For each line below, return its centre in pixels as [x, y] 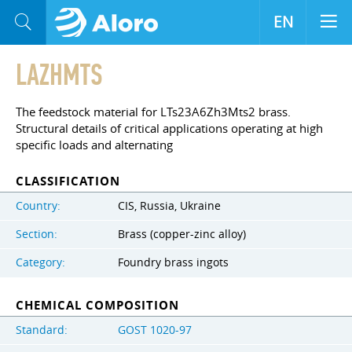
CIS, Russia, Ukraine [169, 205]
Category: [40, 262]
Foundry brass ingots [173, 262]
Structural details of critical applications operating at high [169, 128]
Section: [37, 234]
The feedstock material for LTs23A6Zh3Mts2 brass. [153, 112]
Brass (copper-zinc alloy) [182, 234]
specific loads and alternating [94, 145]
